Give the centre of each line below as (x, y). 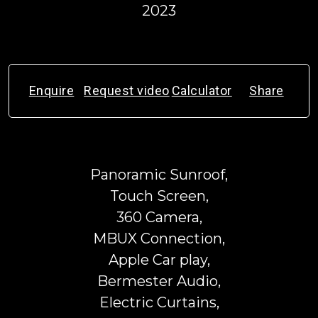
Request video (127, 91)
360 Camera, (159, 217)
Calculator (202, 91)
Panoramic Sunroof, (159, 175)
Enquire (51, 91)
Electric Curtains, (159, 302)
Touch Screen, (159, 196)
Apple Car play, (159, 260)
